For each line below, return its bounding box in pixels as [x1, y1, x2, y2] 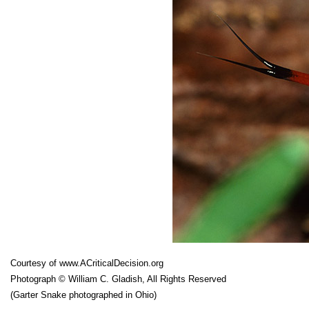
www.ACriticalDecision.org [59, 258, 163, 268]
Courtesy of [10, 258, 59, 268]
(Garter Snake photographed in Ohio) [10, 290, 157, 300]
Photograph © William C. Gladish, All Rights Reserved [10, 274, 229, 284]
